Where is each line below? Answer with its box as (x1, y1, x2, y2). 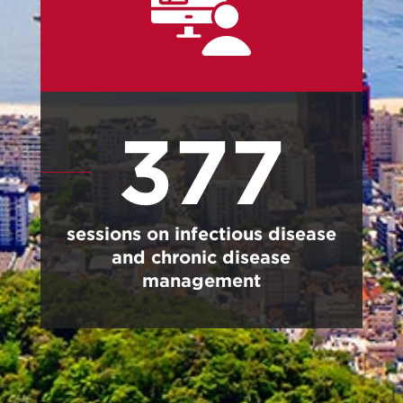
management (141, 269, 261, 291)
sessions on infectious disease (66, 222, 336, 245)
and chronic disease (112, 246, 291, 268)
